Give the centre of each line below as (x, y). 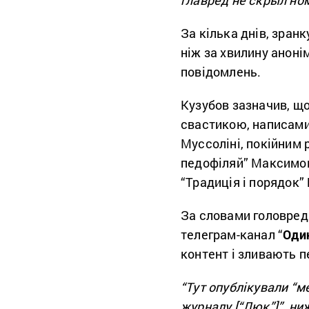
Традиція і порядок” (247, 182)
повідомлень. (222, 71)
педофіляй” (216, 162)
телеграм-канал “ (232, 234)
